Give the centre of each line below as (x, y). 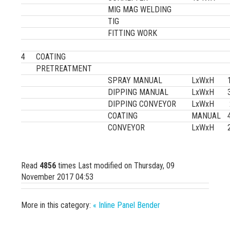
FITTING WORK (133, 33)
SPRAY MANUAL (135, 80)
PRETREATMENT (64, 69)
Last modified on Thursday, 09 (127, 166)
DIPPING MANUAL (138, 92)
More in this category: (56, 205)
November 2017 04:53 (57, 177)
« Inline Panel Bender (127, 205)
